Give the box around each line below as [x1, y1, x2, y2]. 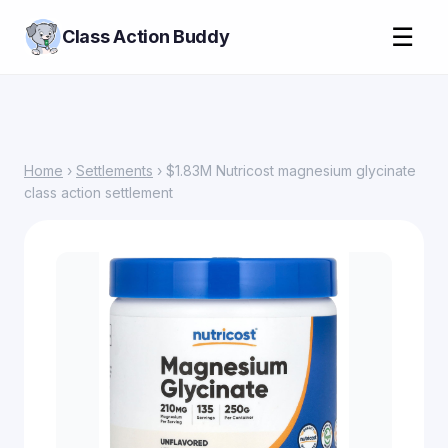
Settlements [76, 162, 153, 179]
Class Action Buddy [62, 26, 230, 47]
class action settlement [24, 184, 173, 201]
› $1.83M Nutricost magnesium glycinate [153, 162, 416, 179]
